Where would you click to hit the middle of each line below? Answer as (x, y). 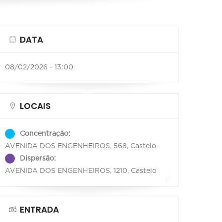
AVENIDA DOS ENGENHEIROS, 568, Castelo (81, 146)
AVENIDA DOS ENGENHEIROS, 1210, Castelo (81, 171)
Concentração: (45, 134)
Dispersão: (38, 159)
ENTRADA (39, 210)
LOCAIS (35, 106)
